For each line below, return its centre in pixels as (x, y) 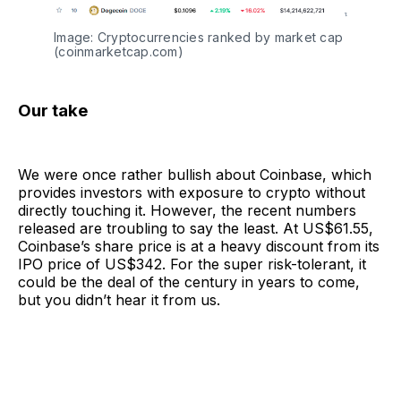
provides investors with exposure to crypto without (192, 192)
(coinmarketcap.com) (119, 51)
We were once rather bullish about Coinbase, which (195, 174)
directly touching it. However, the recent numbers (187, 210)
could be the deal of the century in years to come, (189, 282)
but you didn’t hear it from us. (119, 299)
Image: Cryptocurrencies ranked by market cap (198, 37)
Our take (53, 110)
